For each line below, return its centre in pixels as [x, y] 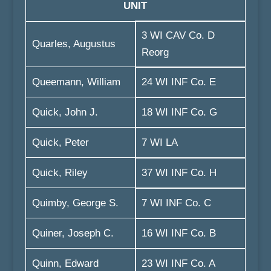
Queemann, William [76, 82]
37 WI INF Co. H [179, 173]
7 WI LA [159, 142]
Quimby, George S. [75, 203]
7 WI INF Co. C [176, 203]
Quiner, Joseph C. [73, 233]
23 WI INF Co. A [178, 263]
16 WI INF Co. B [178, 233]
